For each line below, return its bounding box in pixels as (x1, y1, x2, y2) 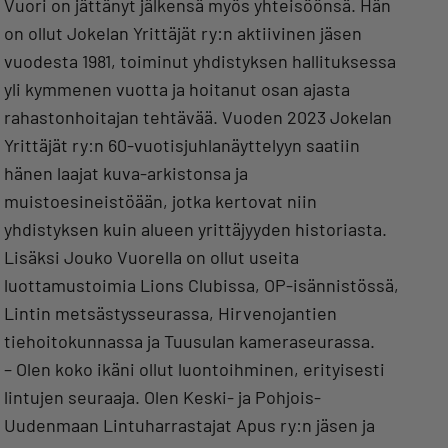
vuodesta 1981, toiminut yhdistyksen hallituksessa (4, 50, 396, 73)
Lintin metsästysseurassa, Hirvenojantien (4, 302, 337, 325)
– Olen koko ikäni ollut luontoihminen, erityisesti (4, 358, 385, 381)
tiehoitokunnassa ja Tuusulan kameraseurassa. (4, 330, 375, 353)
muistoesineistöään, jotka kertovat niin (4, 190, 317, 213)
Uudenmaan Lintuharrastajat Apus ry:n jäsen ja (4, 414, 375, 437)
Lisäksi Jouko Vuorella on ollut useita (4, 246, 299, 269)
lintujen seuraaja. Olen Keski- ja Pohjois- (4, 386, 321, 409)
